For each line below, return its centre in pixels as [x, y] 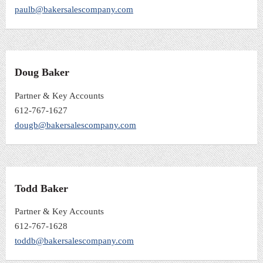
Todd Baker [41, 188]
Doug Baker [42, 73]
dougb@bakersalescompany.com [75, 125]
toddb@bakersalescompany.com [74, 241]
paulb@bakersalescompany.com [74, 9]
